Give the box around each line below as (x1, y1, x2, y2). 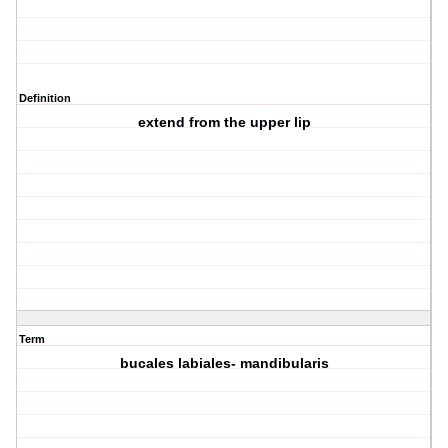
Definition (19, 92, 71, 105)
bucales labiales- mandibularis (119, 355, 329, 372)
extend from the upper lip (137, 114, 311, 131)
